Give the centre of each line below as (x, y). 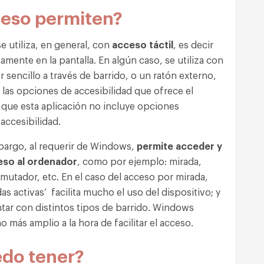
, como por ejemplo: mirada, (139, 161)
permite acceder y (178, 145)
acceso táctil (141, 44)
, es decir (193, 44)
